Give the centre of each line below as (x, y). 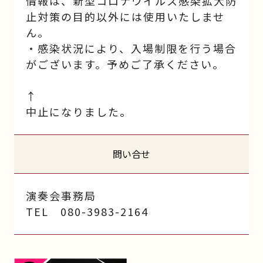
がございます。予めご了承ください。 (125, 64)
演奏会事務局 (61, 196)
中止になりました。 (78, 112)
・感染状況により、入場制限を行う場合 (131, 48)
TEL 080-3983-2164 (87, 212)
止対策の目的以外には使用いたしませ (125, 17)
